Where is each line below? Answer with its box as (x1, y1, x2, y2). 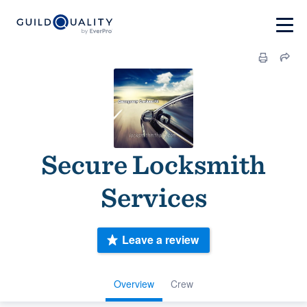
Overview (114, 276, 154, 291)
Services (100, 181, 207, 214)
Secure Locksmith (41, 148, 266, 181)
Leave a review (122, 232, 199, 248)
